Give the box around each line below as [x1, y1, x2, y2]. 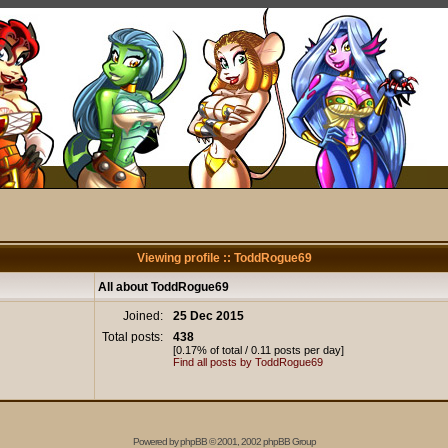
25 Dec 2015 [173, 309, 244, 323]
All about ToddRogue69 [98, 280, 229, 294]
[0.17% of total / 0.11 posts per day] [173, 344, 344, 356]
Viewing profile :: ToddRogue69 [136, 251, 312, 265]
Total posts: [102, 330, 166, 344]
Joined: [123, 309, 166, 323]
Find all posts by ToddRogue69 [173, 356, 323, 368]
